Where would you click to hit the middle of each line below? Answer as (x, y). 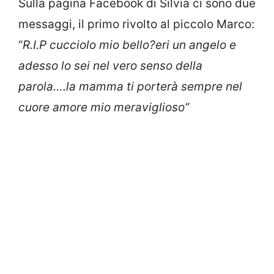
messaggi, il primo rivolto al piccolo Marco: (136, 24)
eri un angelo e (196, 45)
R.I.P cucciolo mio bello (86, 45)
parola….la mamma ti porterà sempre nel (130, 86)
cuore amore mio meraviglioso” (104, 107)
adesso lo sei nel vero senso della (110, 65)
